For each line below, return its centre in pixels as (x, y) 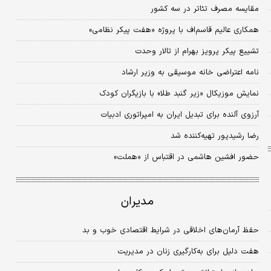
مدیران (138, 201)
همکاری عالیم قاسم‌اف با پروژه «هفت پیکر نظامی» (174, 30)
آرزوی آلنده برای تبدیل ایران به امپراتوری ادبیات (190, 115)
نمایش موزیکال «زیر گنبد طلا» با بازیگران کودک (179, 93)
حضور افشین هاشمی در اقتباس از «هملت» (186, 157)
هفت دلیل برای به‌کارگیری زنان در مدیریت (188, 251)
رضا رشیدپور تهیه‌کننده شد (214, 136)
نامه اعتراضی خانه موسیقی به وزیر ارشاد (190, 72)
